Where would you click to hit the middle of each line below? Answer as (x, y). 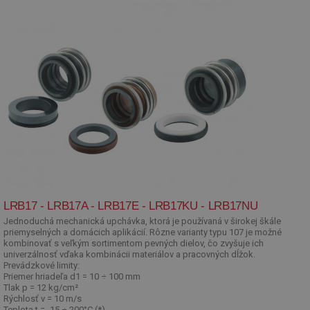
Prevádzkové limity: (42, 265)
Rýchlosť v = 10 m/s (43, 299)
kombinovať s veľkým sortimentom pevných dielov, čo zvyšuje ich (134, 243)
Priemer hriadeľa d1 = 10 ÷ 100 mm (72, 276)
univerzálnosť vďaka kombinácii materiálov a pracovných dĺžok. (129, 254)
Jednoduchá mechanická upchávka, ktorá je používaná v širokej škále (142, 221)
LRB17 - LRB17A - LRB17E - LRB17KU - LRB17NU (131, 206)
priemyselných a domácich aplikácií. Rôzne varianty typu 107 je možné (143, 232)
